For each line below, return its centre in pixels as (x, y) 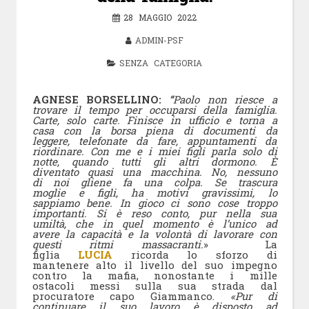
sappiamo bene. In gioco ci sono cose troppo (154, 203)
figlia (55, 255)
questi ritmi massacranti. (118, 244)
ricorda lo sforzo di (195, 255)
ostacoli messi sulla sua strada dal (154, 286)
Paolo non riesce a (225, 99)
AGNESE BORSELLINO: (101, 99)
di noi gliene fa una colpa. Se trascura (154, 182)
